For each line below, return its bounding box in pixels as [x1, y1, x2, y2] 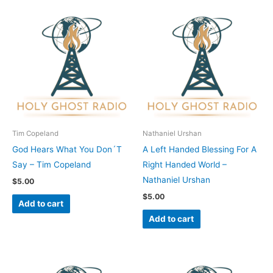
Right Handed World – [143, 160, 227, 170]
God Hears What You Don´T [12, 144, 122, 155]
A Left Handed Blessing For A [143, 144, 257, 155]
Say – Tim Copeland [12, 160, 91, 170]
